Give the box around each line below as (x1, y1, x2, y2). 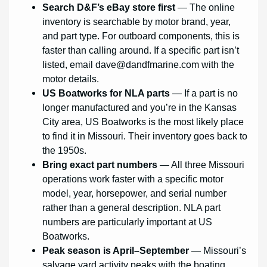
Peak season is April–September (42, 244, 190, 256)
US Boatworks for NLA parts (42, 87, 170, 98)
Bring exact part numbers (42, 159, 158, 170)
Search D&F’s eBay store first (42, 1, 176, 13)
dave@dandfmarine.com (95, 58, 200, 70)
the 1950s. (42, 144, 87, 156)
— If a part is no (170, 87, 238, 98)
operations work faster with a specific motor (42, 173, 224, 184)
